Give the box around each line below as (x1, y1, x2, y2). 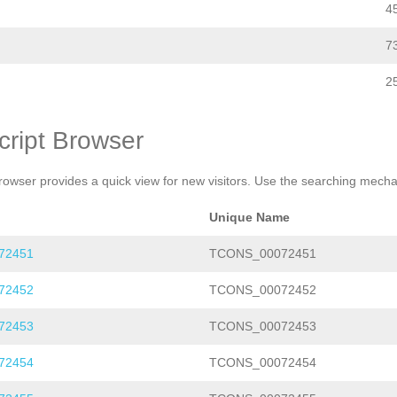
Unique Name (209, 210, 290, 225)
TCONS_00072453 (209, 319, 316, 334)
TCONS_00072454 (209, 355, 316, 370)
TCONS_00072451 (209, 246, 316, 261)
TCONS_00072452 (209, 283, 316, 298)
